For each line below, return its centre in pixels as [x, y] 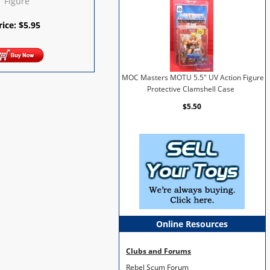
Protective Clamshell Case [190, 89]
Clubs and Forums [159, 251]
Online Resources [192, 224]
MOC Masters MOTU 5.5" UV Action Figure [193, 78]
